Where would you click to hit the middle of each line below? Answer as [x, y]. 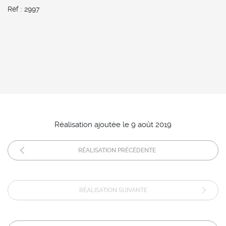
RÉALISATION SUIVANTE [113, 190]
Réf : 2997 [23, 9]
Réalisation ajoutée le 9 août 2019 [113, 124]
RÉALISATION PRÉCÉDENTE [117, 150]
